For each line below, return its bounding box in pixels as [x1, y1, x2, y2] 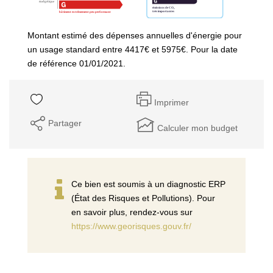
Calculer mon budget [157, 122, 238, 133]
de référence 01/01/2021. [27, 58, 126, 68]
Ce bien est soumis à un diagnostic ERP [71, 179, 225, 189]
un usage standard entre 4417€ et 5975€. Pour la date [27, 44, 238, 54]
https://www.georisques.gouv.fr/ [71, 221, 191, 231]
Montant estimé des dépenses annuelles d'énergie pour [27, 30, 242, 40]
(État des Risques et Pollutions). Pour [71, 193, 215, 203]
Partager [48, 118, 82, 128]
